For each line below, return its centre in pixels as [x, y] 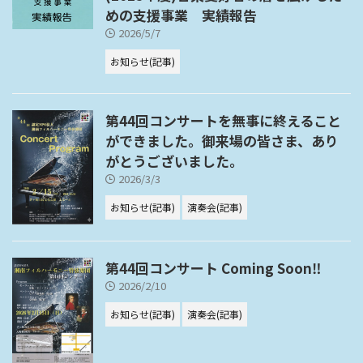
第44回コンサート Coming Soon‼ [214, 268]
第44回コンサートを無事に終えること [223, 120]
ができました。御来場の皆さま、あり [222, 141]
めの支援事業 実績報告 [181, 15]
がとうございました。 [174, 161]
